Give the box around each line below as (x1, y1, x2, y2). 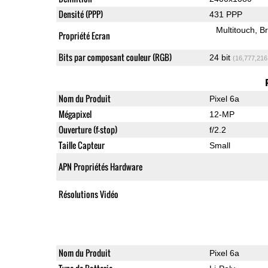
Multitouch (216, 25, 255, 35)
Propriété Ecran (58, 29, 110, 42)
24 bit (209, 52, 233, 62)
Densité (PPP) (58, 7, 103, 20)
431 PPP (209, 9, 242, 19)
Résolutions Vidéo (58, 187, 118, 200)
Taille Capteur (58, 138, 105, 151)
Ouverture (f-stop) (58, 123, 117, 136)
